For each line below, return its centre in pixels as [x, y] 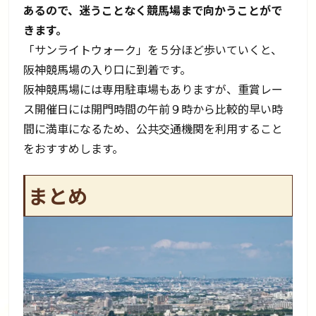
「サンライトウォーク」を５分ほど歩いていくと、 [153, 50]
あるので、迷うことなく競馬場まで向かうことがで [153, 10]
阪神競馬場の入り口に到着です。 [108, 69]
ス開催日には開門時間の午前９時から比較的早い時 [153, 109]
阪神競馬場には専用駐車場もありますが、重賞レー [153, 89]
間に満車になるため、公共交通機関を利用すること [153, 129]
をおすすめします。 [74, 148]
